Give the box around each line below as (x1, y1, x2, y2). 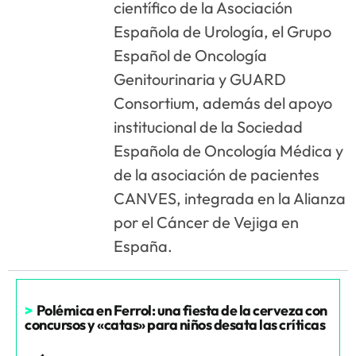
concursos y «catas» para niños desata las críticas (25, 315, 325, 334)
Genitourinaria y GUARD (114, 69, 287, 90)
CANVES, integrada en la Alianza (114, 188, 346, 209)
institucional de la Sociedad (114, 117, 304, 137)
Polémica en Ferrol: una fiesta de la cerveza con (36, 300, 327, 319)
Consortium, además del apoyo (114, 93, 333, 114)
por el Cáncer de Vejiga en (114, 212, 300, 233)
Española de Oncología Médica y (114, 141, 344, 161)
